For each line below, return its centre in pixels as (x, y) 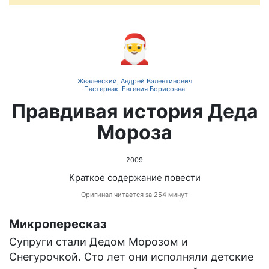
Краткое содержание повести (134, 178)
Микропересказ (58, 224)
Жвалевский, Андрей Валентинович (134, 81)
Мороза (134, 133)
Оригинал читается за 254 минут (134, 195)
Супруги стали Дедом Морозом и (98, 242)
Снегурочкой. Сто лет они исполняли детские (131, 257)
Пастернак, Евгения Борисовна (134, 89)
